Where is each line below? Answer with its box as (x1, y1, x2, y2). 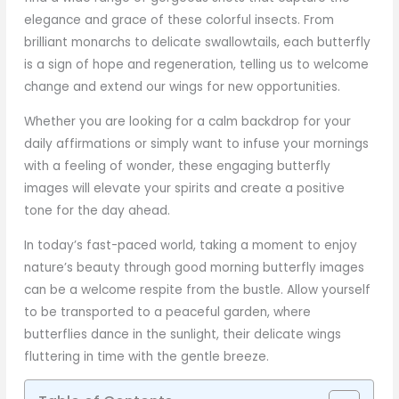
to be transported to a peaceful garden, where (24, 303, 312, 321)
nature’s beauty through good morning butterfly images (24, 258, 365, 276)
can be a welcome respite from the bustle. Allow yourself (24, 281, 371, 298)
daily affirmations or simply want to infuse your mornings (24, 135, 370, 153)
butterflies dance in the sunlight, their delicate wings (24, 325, 342, 343)
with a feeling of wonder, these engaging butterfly (24, 158, 331, 175)
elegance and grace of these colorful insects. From (24, 12, 335, 29)
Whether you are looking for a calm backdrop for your (24, 113, 352, 131)
